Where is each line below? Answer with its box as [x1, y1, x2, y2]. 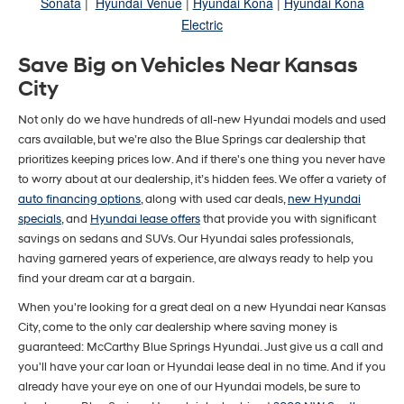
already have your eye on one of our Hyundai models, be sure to [18, 380, 361, 395]
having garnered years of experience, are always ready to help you [18, 252, 373, 267]
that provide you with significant [200, 212, 376, 227]
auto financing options [18, 192, 141, 207]
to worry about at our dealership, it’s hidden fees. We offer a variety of [18, 172, 386, 188]
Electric [181, 15, 223, 34]
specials [18, 212, 61, 227]
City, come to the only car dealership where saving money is [18, 320, 337, 335]
